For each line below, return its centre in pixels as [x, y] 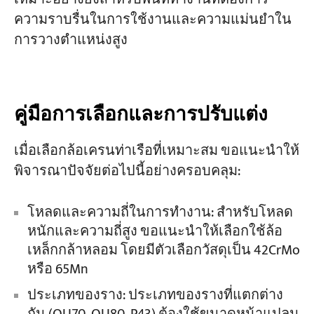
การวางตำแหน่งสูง [70, 40]
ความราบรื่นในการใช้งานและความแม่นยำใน [152, 20]
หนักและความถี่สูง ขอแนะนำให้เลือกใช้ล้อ [155, 231]
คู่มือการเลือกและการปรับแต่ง [141, 115]
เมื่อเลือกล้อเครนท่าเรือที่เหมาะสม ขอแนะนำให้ [156, 151]
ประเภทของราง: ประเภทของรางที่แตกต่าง [155, 295]
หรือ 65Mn [59, 269]
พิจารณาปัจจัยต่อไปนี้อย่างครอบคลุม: [127, 171]
